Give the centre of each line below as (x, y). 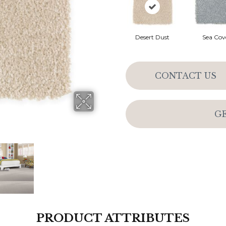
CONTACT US (185, 75)
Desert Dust (152, 37)
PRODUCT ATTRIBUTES (113, 218)
